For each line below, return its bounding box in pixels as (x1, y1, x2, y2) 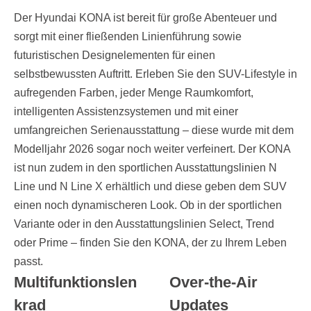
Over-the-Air (169, 274, 258, 291)
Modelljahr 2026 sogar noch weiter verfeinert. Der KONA (14, 143, 290, 155)
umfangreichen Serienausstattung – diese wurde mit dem (14, 124, 294, 136)
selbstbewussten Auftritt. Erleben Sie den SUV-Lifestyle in (14, 68, 297, 80)
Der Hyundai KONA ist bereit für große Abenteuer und (14, 12, 277, 24)
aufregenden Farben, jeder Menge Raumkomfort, (14, 87, 253, 99)
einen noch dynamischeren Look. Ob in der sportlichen (14, 199, 282, 211)
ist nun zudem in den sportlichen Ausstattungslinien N (14, 162, 277, 174)
